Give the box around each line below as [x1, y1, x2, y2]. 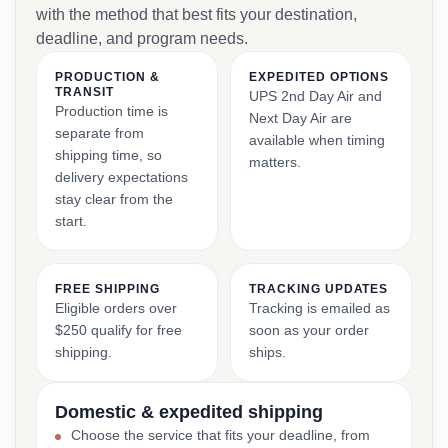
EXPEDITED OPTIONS [249, 70, 390, 84]
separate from [55, 125, 144, 141]
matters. [249, 154, 301, 170]
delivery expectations [55, 169, 188, 185]
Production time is [55, 103, 168, 119]
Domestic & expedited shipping [55, 402, 323, 422]
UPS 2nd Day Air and [249, 88, 382, 104]
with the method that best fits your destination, [36, 6, 357, 23]
